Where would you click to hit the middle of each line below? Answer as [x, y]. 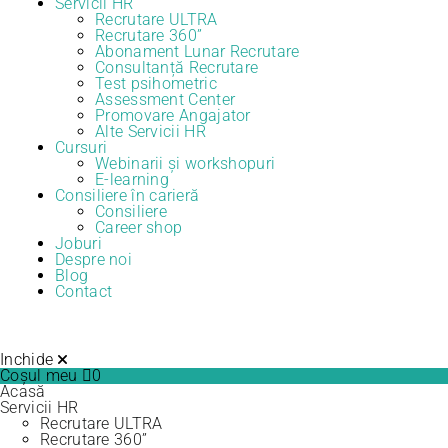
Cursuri [81, 147]
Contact [84, 291]
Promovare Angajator [173, 115]
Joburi [78, 243]
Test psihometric [156, 83]
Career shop [139, 227]
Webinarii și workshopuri [185, 163]
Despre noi [93, 259]
